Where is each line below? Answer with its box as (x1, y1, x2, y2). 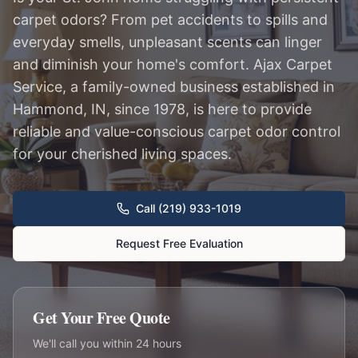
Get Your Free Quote (33, 306, 170, 329)
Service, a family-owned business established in (13, 78, 335, 95)
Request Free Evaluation (115, 237, 243, 250)
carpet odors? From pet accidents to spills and (13, 11, 328, 28)
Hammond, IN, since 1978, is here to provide (13, 101, 312, 117)
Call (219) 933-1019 (136, 201, 241, 215)
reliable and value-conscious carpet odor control (13, 123, 340, 140)
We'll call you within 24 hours (33, 336, 181, 350)
